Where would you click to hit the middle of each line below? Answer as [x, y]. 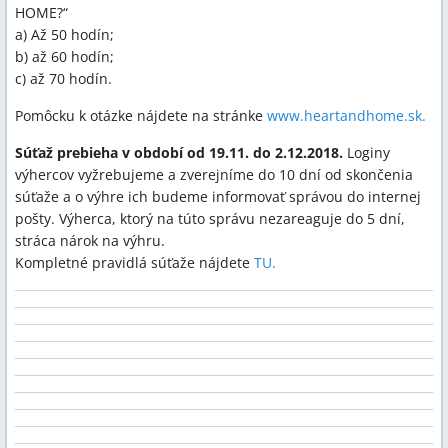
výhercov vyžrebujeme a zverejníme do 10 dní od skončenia [214, 174]
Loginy [368, 152]
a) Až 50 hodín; [64, 34]
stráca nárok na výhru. [90, 240]
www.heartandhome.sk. [346, 115]
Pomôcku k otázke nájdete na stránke [141, 115]
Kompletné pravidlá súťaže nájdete [134, 262]
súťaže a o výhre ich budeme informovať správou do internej [218, 196]
